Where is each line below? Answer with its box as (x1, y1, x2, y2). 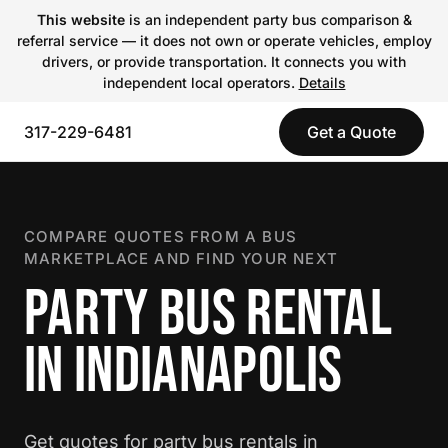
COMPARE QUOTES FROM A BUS (24, 227, 297, 246)
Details (298, 74, 346, 91)
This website (36, 11, 125, 28)
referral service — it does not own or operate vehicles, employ (16, 32, 432, 49)
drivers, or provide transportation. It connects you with (42, 53, 406, 70)
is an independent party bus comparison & (124, 11, 412, 28)
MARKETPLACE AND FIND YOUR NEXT (24, 249, 338, 268)
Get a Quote (307, 122, 396, 142)
